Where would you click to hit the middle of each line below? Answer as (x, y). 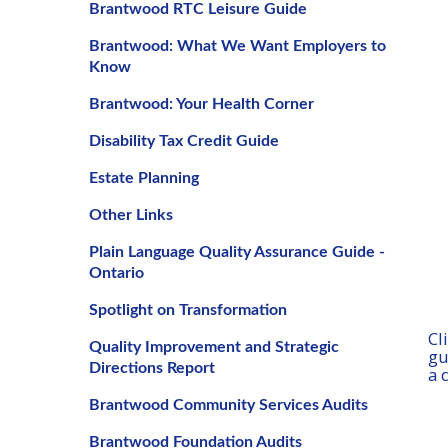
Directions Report (151, 368)
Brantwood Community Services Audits (228, 405)
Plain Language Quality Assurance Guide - (236, 252)
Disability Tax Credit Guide (183, 141)
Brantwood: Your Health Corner (201, 104)
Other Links (130, 215)
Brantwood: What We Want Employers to (237, 46)
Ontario (116, 273)
